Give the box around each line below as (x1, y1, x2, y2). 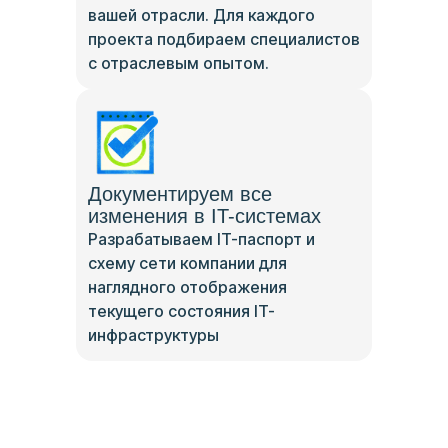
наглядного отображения (88, 276, 287, 297)
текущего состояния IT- (88, 300, 275, 321)
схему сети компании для (88, 252, 287, 273)
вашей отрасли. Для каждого (88, 4, 315, 25)
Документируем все (88, 182, 272, 205)
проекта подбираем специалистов (88, 28, 360, 49)
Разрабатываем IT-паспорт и (88, 228, 315, 249)
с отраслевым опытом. (88, 52, 269, 73)
